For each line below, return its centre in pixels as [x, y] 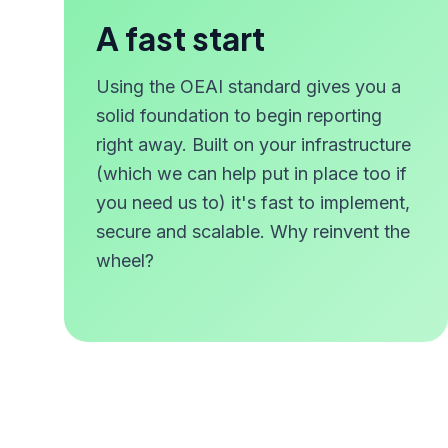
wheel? [125, 260]
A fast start [180, 38]
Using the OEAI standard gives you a [248, 86]
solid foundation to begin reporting [239, 115]
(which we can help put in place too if [251, 173]
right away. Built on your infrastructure [253, 144]
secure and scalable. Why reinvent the [253, 231]
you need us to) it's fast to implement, [253, 202]
